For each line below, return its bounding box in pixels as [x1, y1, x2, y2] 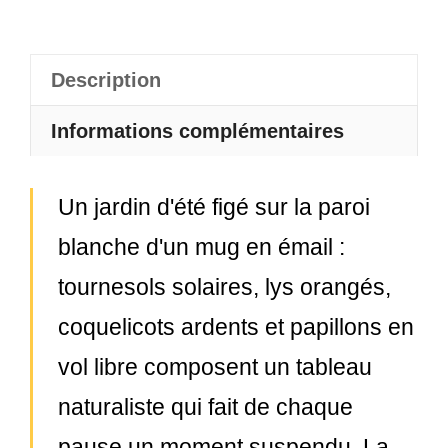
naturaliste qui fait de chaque [57, 394, 353, 420]
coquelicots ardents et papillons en [57, 314, 414, 340]
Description [51, 68, 161, 91]
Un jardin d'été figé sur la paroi [57, 194, 370, 220]
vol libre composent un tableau [57, 354, 372, 380]
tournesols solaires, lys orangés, [57, 274, 391, 300]
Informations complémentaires [51, 119, 344, 142]
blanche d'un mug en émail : [57, 234, 345, 260]
